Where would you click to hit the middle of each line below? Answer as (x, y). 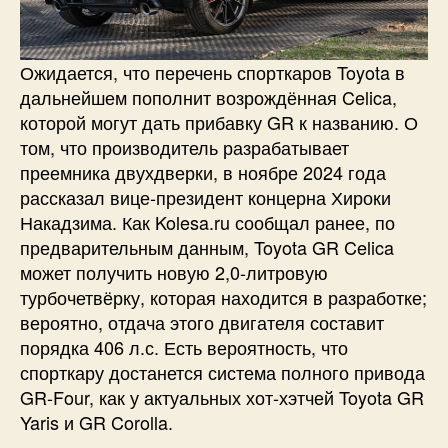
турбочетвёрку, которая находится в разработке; (223, 297)
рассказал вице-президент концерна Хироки (205, 197)
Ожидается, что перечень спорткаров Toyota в (212, 72)
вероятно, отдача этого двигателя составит (202, 322)
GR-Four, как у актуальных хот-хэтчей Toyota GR (222, 397)
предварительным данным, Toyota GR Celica (207, 247)
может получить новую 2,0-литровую (174, 272)
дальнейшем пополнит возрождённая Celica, (208, 97)
